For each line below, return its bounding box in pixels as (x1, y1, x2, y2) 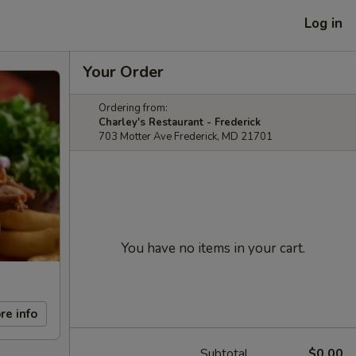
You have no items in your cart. (121, 239, 305, 257)
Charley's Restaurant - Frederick (99, 115, 261, 130)
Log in (304, 14, 342, 33)
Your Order (83, 61, 164, 83)
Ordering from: (99, 101, 168, 115)
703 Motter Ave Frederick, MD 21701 (99, 130, 273, 144)
